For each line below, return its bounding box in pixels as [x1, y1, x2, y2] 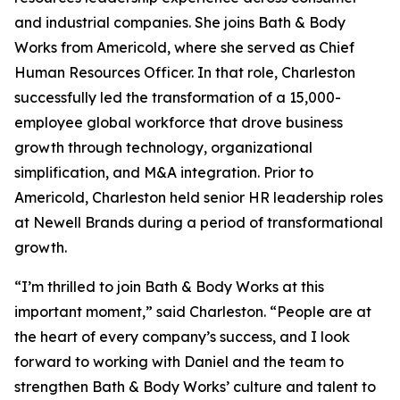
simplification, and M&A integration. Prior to [14, 163, 313, 181]
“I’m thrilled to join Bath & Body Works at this [14, 278, 324, 296]
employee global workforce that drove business [14, 113, 343, 131]
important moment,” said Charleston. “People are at [14, 303, 371, 321]
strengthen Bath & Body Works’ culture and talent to [14, 378, 376, 396]
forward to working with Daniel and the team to [14, 353, 344, 371]
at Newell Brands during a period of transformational [14, 213, 383, 231]
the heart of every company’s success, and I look [14, 328, 350, 346]
